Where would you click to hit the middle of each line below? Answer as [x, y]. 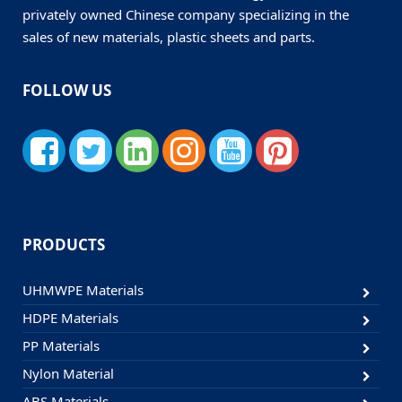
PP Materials [61, 346]
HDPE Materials [70, 318]
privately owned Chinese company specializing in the [186, 15]
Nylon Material [68, 374]
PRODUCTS [64, 245]
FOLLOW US [67, 91]
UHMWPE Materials [83, 290]
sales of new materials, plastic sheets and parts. [169, 37]
